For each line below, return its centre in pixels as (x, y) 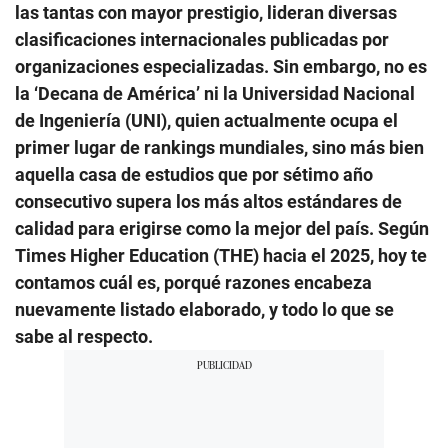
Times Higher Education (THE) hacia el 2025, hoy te (221, 255)
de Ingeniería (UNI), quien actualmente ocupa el (206, 120)
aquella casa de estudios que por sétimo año (194, 174)
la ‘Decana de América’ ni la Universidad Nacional (215, 93)
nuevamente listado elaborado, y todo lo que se (204, 309)
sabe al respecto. (84, 336)
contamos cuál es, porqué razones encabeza (193, 282)
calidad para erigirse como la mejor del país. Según (222, 228)
